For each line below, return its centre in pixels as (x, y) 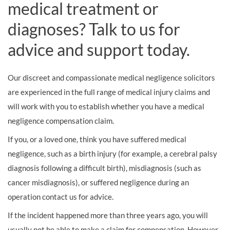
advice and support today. (99, 50)
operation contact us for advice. (61, 197)
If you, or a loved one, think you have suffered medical (97, 139)
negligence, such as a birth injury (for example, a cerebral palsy (112, 154)
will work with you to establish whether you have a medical (106, 106)
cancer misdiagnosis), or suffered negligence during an (98, 182)
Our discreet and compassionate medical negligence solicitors (111, 78)
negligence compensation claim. (61, 121)
